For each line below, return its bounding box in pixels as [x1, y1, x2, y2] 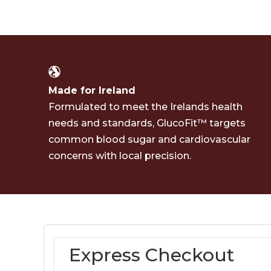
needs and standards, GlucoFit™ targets [48, 117, 246, 129]
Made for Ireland [48, 84, 135, 96]
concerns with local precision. [48, 149, 191, 162]
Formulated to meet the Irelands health [48, 100, 243, 113]
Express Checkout [68, 243, 234, 266]
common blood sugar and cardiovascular [48, 133, 250, 145]
